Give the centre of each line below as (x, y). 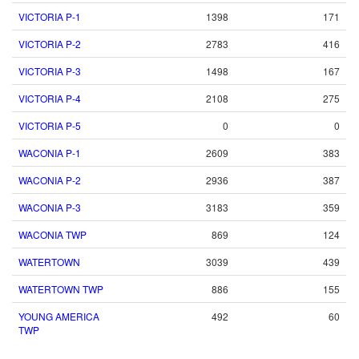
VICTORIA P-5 (50, 125)
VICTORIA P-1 (50, 16)
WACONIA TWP (52, 234)
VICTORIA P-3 (50, 71)
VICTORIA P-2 (50, 44)
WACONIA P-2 (50, 180)
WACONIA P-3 (50, 207)
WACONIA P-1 (50, 153)
